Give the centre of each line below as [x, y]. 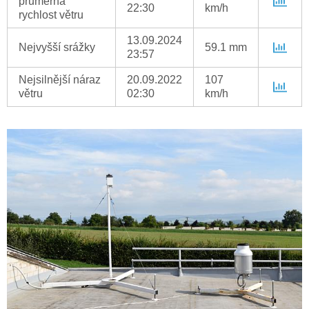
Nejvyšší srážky [57, 48]
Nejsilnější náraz [60, 80]
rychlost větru [51, 15]
